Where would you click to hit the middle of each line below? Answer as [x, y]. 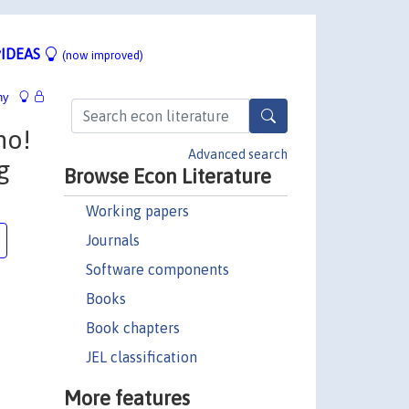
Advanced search [238, 154]
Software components [157, 269]
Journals [112, 240]
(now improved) [103, 55]
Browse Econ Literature [167, 176]
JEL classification [141, 357]
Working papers [137, 210]
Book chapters [132, 327]
